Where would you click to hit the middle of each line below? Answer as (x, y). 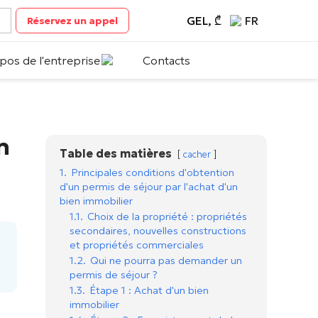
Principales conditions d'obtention (153, 172)
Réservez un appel (73, 20)
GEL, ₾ (204, 21)
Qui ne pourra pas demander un (166, 261)
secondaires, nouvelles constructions (158, 231)
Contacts (166, 60)
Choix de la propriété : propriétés (167, 216)
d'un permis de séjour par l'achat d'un (149, 187)
